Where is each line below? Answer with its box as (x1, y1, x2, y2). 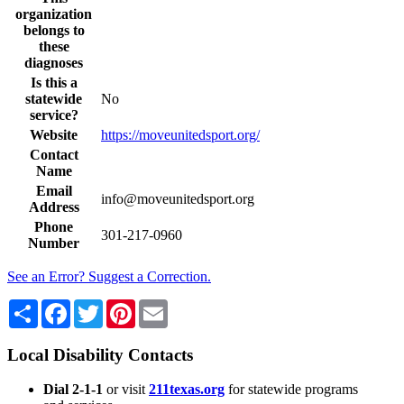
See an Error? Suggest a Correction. (7, 268, 211, 284)
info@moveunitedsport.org (101, 190, 254, 207)
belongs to (23, 22, 85, 38)
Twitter (103, 298, 143, 314)
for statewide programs (228, 381, 358, 398)
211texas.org (149, 381, 225, 398)
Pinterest (135, 298, 184, 314)
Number (28, 234, 79, 251)
